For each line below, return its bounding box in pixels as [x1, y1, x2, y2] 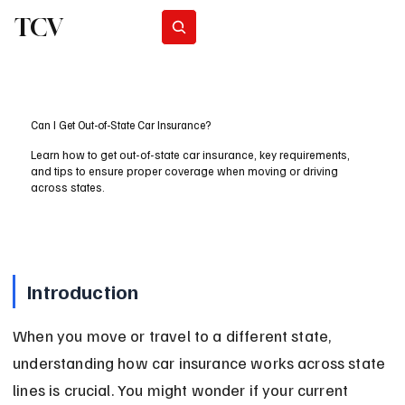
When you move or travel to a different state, [13, 325, 335, 346]
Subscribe [240, 20, 286, 33]
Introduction [27, 278, 139, 305]
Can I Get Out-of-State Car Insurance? [31, 118, 212, 133]
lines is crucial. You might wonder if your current [13, 380, 353, 400]
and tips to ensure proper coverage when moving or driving [31, 164, 339, 179]
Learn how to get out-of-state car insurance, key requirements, [31, 147, 351, 163]
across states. [31, 180, 106, 195]
